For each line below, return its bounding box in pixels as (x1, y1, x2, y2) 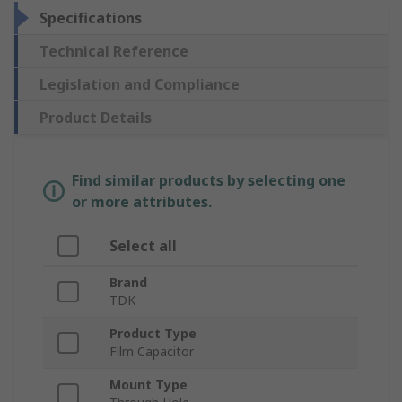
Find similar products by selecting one (72, 170, 345, 191)
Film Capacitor (109, 343, 194, 361)
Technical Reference (39, 41, 188, 62)
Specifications (39, 8, 142, 29)
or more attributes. (72, 192, 212, 213)
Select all (109, 236, 177, 257)
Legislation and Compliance (39, 74, 240, 95)
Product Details (39, 108, 152, 128)
